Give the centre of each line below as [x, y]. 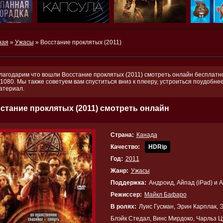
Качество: [125, 147]
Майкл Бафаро [165, 195]
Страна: [122, 135]
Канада [147, 135]
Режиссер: [126, 195]
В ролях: [123, 207]
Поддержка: [128, 183]
